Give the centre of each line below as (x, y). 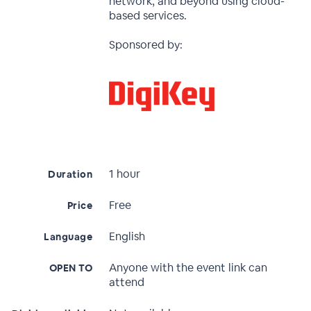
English (127, 236)
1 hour (125, 174)
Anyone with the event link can (188, 267)
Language (68, 236)
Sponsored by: (146, 45)
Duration (70, 174)
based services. (148, 16)
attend (127, 282)
